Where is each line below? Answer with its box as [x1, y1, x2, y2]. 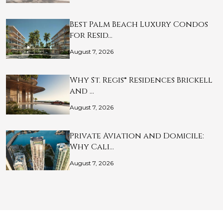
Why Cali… [70, 141, 114, 153]
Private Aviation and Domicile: [70, 130, 204, 142]
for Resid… [70, 30, 112, 41]
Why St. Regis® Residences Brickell [70, 75, 213, 86]
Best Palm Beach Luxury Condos [70, 19, 208, 30]
